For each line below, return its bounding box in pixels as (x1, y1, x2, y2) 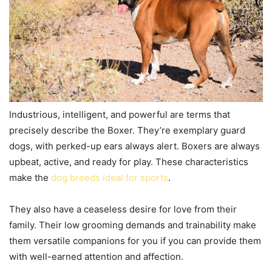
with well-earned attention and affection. (9, 250, 183, 262)
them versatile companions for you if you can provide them (9, 234, 261, 246)
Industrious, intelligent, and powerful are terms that (9, 108, 230, 120)
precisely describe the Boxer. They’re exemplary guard (9, 124, 245, 136)
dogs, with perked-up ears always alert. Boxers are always (9, 140, 260, 152)
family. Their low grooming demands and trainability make (9, 219, 256, 231)
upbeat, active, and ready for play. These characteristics (9, 155, 248, 168)
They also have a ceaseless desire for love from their (9, 203, 237, 215)
